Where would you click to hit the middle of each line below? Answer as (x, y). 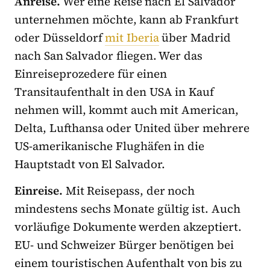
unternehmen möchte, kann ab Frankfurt (127, 20)
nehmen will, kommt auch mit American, (127, 110)
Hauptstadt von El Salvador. (90, 164)
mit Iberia (132, 38)
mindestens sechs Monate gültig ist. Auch (128, 209)
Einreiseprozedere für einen (91, 74)
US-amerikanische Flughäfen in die (109, 146)
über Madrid (195, 38)
